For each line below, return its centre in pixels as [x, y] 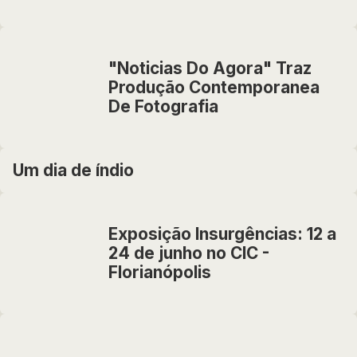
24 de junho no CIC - [189, 253]
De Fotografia [163, 106]
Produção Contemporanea [214, 87]
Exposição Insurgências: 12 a [222, 234]
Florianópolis [160, 272]
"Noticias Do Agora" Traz [210, 68]
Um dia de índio [73, 170]
